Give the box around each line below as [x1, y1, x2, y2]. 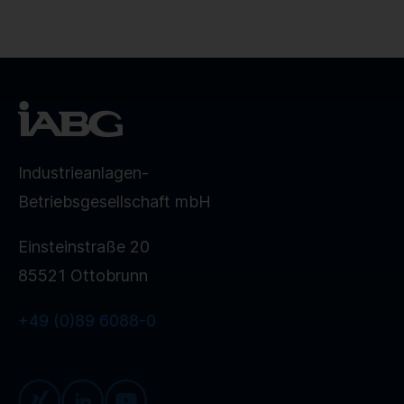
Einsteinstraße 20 [18, 237, 150, 257]
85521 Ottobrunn [18, 266, 148, 286]
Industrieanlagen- [18, 163, 149, 183]
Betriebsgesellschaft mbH [18, 192, 211, 212]
